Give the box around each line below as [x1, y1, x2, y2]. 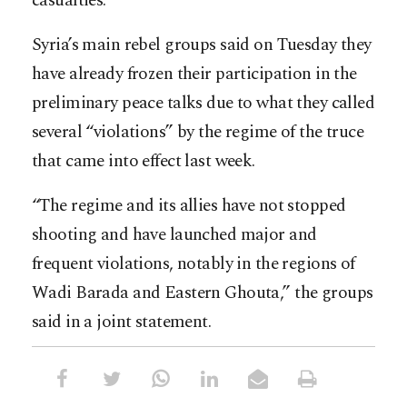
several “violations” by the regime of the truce [32, 119, 364, 146]
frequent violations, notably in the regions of [32, 251, 355, 278]
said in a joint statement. [32, 309, 212, 336]
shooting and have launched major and [32, 222, 317, 249]
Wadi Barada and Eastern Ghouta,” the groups [32, 280, 373, 307]
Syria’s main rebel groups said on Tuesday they [32, 32, 372, 59]
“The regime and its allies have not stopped [32, 193, 346, 220]
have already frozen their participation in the [32, 61, 357, 88]
